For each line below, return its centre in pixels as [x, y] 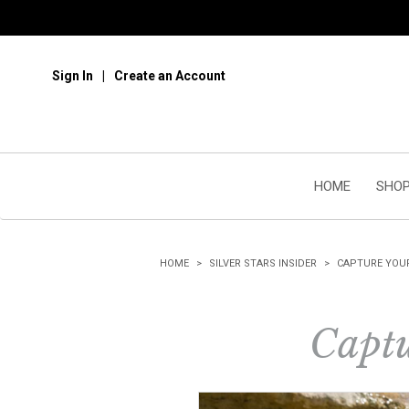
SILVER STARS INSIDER [263, 263]
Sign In [73, 76]
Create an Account [170, 76]
